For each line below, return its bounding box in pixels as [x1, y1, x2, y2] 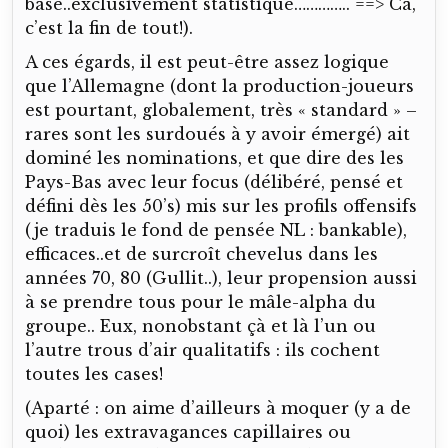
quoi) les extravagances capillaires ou [25, 421, 351, 442]
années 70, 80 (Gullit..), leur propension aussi [25, 267, 417, 288]
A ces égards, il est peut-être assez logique [25, 51, 389, 72]
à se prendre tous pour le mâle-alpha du [25, 291, 376, 312]
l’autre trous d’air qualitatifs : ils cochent [25, 339, 380, 360]
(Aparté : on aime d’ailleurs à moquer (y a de [25, 397, 411, 418]
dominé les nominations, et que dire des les [25, 147, 404, 168]
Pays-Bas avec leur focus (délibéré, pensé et [25, 171, 403, 192]
